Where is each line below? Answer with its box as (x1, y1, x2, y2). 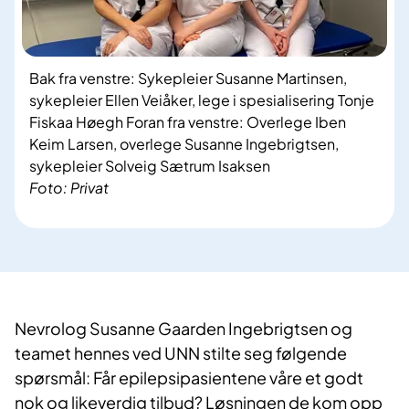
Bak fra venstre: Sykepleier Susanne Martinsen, (29, 68, 347, 89)
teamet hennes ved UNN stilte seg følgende (15, 342, 347, 364)
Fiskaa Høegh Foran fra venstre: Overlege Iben (29, 112, 346, 132)
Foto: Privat (29, 178, 109, 198)
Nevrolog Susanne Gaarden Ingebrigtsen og (15, 318, 352, 340)
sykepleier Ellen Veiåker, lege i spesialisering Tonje (29, 90, 374, 110)
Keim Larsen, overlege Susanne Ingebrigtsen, (29, 134, 339, 154)
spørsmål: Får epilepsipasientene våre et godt (15, 367, 363, 389)
